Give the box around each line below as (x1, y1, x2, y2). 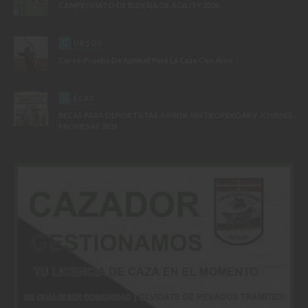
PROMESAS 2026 (58, 121, 118, 131)
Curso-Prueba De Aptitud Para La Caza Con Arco (58, 55, 233, 65)
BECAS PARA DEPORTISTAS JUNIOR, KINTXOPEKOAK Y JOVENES (58, 110, 293, 120)
